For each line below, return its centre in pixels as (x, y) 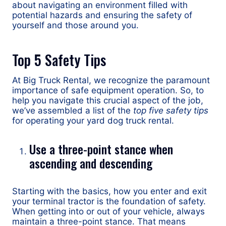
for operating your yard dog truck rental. (93, 121)
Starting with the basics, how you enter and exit (109, 191)
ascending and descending (91, 163)
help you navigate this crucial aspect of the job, (108, 100)
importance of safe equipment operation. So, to (108, 90)
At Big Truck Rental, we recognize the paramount (111, 80)
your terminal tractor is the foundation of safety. (109, 201)
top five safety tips (171, 110)
